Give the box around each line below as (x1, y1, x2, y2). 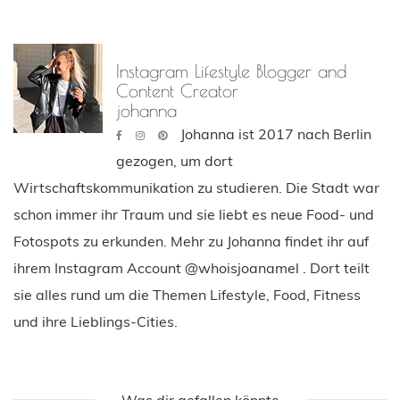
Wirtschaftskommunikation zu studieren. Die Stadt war (13, 178, 379, 196)
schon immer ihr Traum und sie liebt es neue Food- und (13, 204, 374, 223)
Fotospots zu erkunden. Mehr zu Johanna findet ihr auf (13, 231, 369, 250)
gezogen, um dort (116, 151, 233, 170)
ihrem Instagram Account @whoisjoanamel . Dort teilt (13, 258, 370, 277)
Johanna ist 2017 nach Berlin (180, 124, 371, 143)
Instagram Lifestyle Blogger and (116, 60, 346, 81)
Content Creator (116, 79, 238, 101)
